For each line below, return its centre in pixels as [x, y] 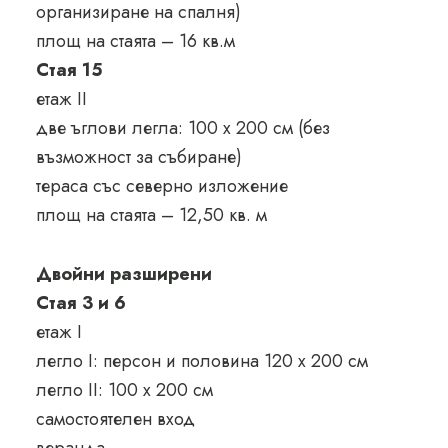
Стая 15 [69, 70]
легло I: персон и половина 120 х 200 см [201, 361]
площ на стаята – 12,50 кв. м [151, 215]
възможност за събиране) [138, 157]
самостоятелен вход [115, 419]
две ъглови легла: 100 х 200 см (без [182, 128]
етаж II [61, 99]
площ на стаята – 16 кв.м [137, 41]
